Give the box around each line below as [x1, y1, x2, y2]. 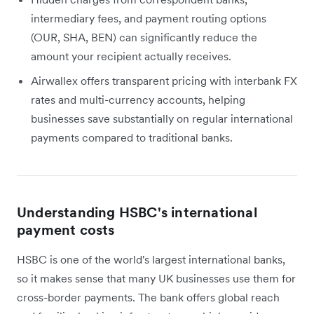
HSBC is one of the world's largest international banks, [17, 252, 285, 267]
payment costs [17, 221, 115, 240]
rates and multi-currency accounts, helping [31, 93, 245, 107]
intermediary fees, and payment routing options [31, 11, 266, 26]
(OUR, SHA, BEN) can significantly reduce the [31, 30, 257, 45]
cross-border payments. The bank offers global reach [17, 290, 280, 305]
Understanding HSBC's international [17, 203, 257, 222]
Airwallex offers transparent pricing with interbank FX [31, 74, 297, 88]
